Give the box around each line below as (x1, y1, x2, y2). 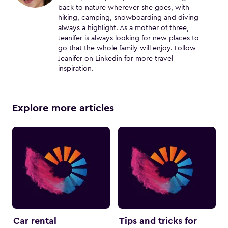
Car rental (13, 216, 56, 225)
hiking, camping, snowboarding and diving (58, 14, 198, 21)
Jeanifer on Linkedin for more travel (58, 55, 173, 62)
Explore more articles (12, 103, 114, 113)
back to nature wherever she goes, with (58, 4, 189, 11)
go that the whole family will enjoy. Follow (58, 45, 196, 52)
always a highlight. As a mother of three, (58, 24, 189, 32)
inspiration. (58, 65, 94, 72)
